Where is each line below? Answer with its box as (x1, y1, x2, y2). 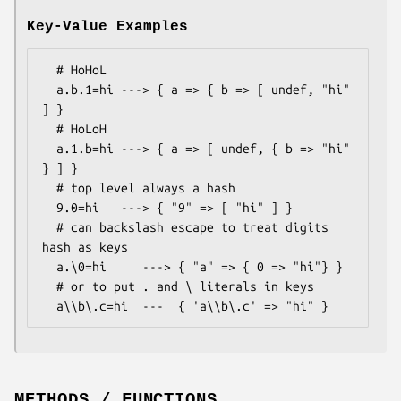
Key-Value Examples (27, 19, 188, 36)
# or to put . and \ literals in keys (42, 279, 56, 294)
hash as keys (42, 240, 128, 255)
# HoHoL (42, 63, 56, 78)
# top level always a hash (42, 181, 56, 196)
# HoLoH (42, 122, 56, 137)
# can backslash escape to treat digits (42, 220, 56, 235)
